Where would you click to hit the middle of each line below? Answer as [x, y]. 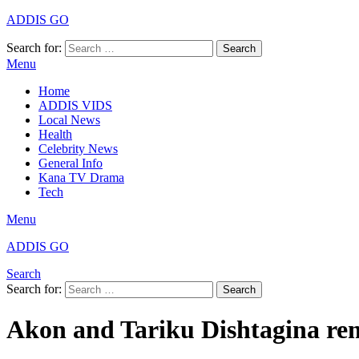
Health [55, 134]
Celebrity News [78, 149]
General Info [71, 163]
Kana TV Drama [81, 177]
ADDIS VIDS [75, 105]
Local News [69, 120]
